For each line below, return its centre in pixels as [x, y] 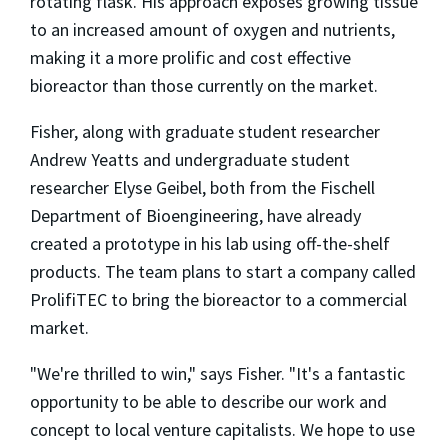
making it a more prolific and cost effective [190, 58]
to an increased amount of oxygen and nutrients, [212, 30]
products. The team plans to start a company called [223, 272]
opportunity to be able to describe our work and [208, 402]
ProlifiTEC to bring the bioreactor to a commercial [218, 300]
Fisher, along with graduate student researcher [205, 132]
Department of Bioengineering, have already [195, 216]
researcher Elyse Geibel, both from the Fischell [202, 188]
